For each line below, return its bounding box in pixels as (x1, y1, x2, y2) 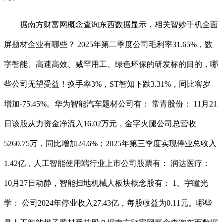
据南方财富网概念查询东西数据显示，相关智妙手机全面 (4, 20, 218, 29)
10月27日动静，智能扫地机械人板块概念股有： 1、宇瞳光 (4, 179, 208, 188)
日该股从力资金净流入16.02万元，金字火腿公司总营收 (4, 119, 196, 128)
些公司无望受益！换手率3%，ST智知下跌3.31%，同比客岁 (4, 80, 211, 89)
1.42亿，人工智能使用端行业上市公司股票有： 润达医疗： (4, 159, 210, 168)
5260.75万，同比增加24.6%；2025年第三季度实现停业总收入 (4, 139, 217, 148)
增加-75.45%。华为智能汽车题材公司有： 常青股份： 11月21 (4, 100, 217, 109)
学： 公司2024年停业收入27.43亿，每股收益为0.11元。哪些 (4, 199, 212, 208)
